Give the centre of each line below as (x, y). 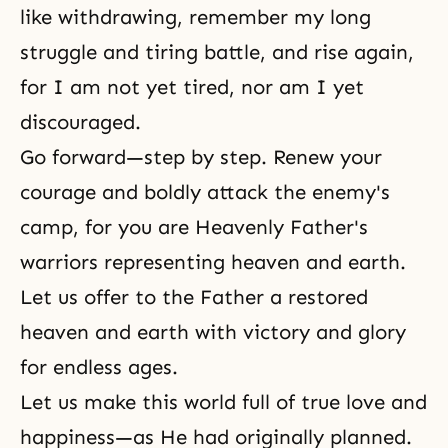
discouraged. (80, 122)
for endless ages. (99, 367)
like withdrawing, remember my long (195, 17)
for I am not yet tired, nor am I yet (192, 87)
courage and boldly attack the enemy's (205, 192)
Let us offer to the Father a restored (194, 297)
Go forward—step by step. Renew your (201, 157)
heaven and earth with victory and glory (213, 332)
